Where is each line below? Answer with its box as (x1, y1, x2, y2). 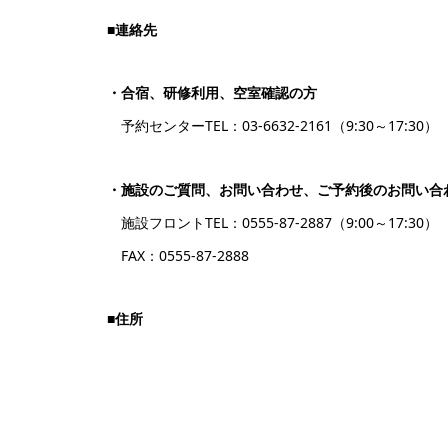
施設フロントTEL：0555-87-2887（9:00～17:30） (107, 212, 438, 232)
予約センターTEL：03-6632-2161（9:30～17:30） (107, 116, 438, 136)
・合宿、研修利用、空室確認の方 (107, 83, 317, 103)
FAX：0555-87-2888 (107, 245, 249, 265)
